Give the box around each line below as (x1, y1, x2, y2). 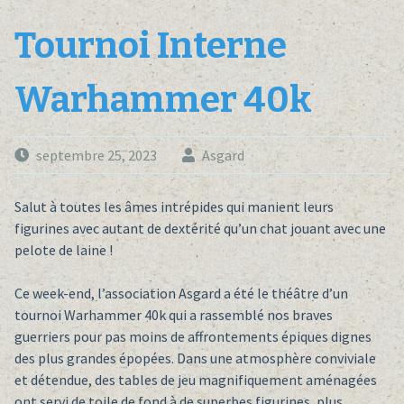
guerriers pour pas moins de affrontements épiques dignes (14, 327, 372, 346)
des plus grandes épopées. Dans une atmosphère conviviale (14, 349, 376, 368)
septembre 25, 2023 (35, 146, 157, 165)
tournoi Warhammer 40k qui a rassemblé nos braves (14, 306, 333, 325)
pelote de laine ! (14, 241, 113, 260)
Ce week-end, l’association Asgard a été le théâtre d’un (14, 284, 348, 303)
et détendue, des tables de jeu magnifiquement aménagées (14, 371, 377, 390)
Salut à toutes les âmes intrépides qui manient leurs (14, 197, 334, 216)
